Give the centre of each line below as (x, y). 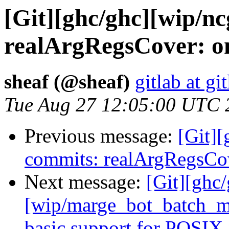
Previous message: (101, 136)
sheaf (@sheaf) (67, 82)
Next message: (85, 182)
